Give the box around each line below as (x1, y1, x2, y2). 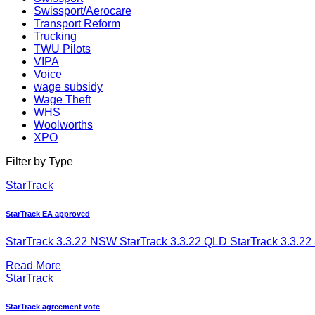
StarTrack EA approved (6, 209, 90, 218)
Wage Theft (34, 93, 91, 105)
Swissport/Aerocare (34, 4, 131, 17)
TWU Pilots (34, 42, 91, 55)
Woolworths (34, 118, 93, 131)
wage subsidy (34, 80, 103, 93)
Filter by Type (6, 155, 73, 167)
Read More (6, 259, 61, 271)
